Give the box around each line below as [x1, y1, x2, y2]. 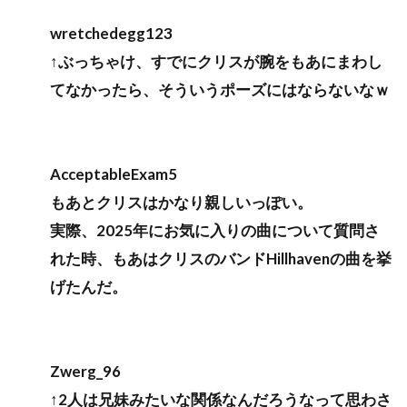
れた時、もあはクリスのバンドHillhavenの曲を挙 [50, 248, 392, 268]
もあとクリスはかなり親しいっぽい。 [50, 192, 313, 212]
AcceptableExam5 [50, 164, 177, 184]
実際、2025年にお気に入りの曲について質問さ [50, 220, 380, 240]
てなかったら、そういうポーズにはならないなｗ [50, 79, 390, 99]
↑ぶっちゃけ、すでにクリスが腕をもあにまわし [50, 51, 382, 71]
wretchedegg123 [50, 23, 173, 43]
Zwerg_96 [50, 361, 121, 381]
